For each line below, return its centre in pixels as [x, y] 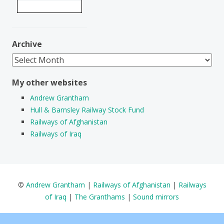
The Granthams [100, 196]
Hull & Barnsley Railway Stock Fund [87, 109]
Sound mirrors [156, 196]
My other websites [49, 82]
